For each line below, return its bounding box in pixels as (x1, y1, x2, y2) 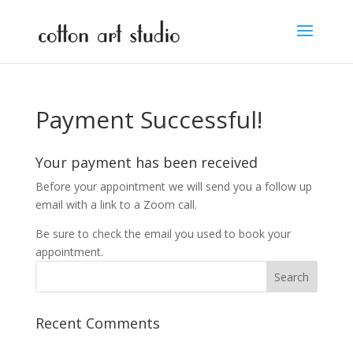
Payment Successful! (35, 103, 262, 136)
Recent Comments (35, 314, 160, 333)
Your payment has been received (35, 153, 258, 172)
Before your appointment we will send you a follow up (35, 179, 312, 194)
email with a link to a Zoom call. (35, 197, 197, 212)
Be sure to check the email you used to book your (35, 226, 291, 241)
